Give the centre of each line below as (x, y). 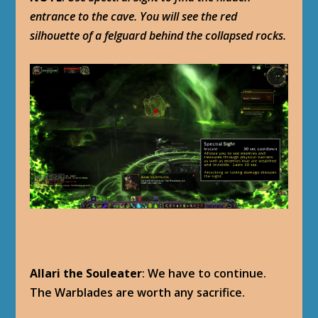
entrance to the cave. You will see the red (134, 17)
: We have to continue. (204, 274)
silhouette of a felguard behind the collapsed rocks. (158, 36)
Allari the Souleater (86, 274)
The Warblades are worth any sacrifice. (138, 293)
